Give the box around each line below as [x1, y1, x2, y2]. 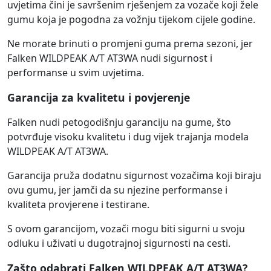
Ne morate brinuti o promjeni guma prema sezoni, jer [7, 37, 253, 51]
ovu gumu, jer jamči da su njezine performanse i [7, 183, 227, 197]
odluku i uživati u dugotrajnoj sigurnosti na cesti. [7, 237, 230, 250]
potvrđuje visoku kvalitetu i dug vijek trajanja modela [7, 130, 249, 144]
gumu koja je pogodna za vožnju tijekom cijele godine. [7, 13, 255, 27]
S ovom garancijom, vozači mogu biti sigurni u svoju [7, 222, 245, 236]
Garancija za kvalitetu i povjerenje [7, 90, 190, 105]
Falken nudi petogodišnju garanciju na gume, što [7, 116, 231, 129]
